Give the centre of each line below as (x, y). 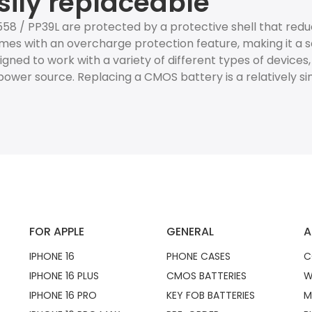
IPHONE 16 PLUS (64, 276)
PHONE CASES (198, 256)
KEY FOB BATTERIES (210, 295)
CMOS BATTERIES (206, 276)
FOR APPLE (56, 232)
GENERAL (190, 232)
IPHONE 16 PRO (63, 295)
